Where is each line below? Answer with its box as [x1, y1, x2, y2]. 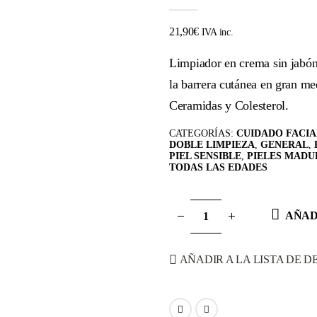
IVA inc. [201, 27, 234, 38]
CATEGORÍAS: [169, 127, 236, 139]
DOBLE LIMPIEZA [169, 139, 255, 150]
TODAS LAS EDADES [169, 161, 267, 173]
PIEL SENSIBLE [169, 150, 241, 161]
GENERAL [260, 139, 309, 150]
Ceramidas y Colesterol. [169, 98, 289, 113]
